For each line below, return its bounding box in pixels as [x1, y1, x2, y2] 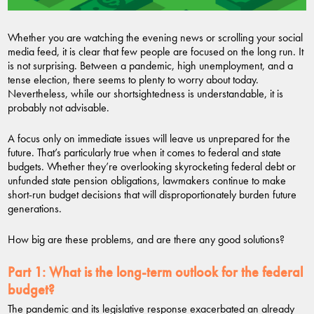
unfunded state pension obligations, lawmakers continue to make [8, 173, 286, 189]
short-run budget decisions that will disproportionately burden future [8, 187, 296, 203]
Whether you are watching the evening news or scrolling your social [8, 30, 303, 46]
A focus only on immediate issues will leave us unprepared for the [8, 131, 290, 146]
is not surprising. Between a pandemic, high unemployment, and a [8, 58, 293, 74]
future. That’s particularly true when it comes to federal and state [8, 145, 281, 161]
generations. [8, 201, 62, 217]
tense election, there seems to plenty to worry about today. [8, 72, 259, 88]
